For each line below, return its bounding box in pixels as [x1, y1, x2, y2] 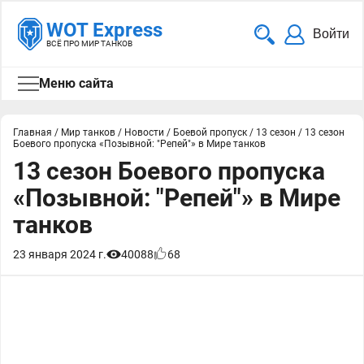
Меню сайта [39, 76, 114, 91]
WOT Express [46, 19, 162, 41]
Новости [124, 127, 164, 138]
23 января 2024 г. [13, 248, 106, 261]
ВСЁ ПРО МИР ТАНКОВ [46, 39, 132, 48]
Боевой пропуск [173, 127, 247, 138]
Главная [13, 127, 52, 138]
